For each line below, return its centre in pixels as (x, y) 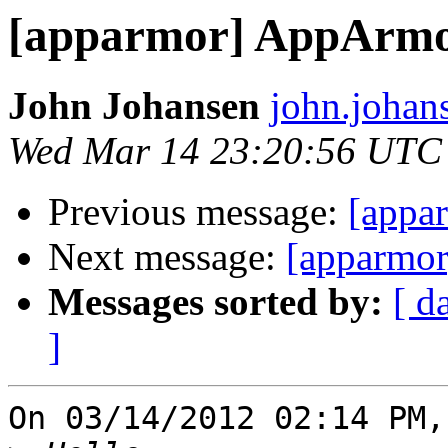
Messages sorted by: (215, 302)
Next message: (167, 257)
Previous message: (198, 212)
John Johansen (134, 106)
